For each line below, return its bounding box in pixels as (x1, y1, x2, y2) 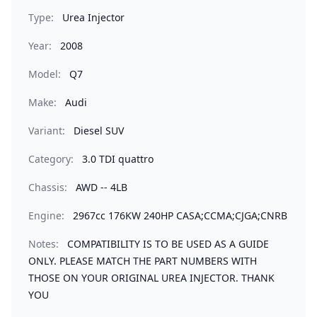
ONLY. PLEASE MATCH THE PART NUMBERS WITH (28, 254, 257, 267)
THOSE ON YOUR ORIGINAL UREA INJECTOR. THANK (28, 271, 275, 284)
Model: (28, 67, 61, 81)
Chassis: (28, 180, 67, 194)
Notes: (28, 237, 59, 250)
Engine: (28, 209, 64, 222)
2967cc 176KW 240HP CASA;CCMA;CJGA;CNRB (73, 209, 287, 222)
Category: (28, 152, 74, 166)
